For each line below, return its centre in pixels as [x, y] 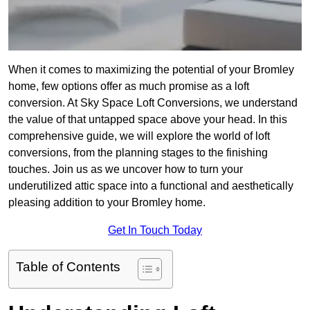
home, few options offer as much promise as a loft [129, 86]
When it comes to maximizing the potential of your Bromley [151, 70]
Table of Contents [68, 267]
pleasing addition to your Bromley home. [107, 203]
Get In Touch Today [155, 230]
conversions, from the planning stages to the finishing [138, 153]
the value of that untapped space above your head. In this [148, 120]
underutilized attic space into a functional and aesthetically [151, 186]
